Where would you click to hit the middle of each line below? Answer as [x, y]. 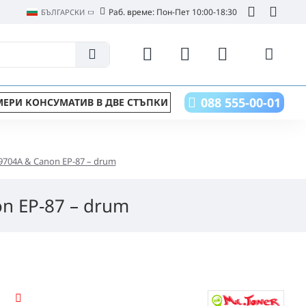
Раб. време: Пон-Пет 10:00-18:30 [173, 12]
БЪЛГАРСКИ [63, 12]
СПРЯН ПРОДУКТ [56, 300]
